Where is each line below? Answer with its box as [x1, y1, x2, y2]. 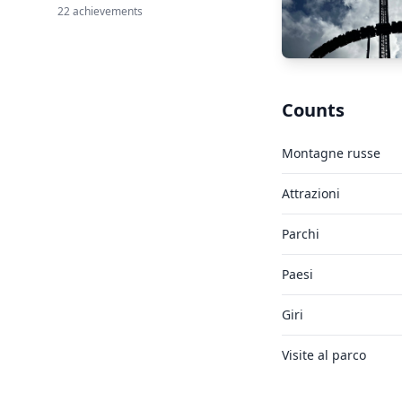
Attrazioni [281, 185, 340, 202]
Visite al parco [281, 346, 366, 363]
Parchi [281, 225, 319, 242]
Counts [281, 98, 345, 122]
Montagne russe [281, 144, 380, 162]
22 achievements [57, 4, 143, 19]
